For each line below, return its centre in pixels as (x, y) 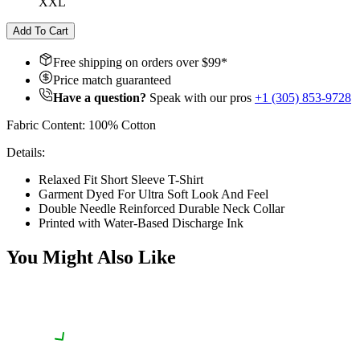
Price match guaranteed (112, 80)
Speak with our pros (199, 97)
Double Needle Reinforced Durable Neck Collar (162, 208)
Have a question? (100, 97)
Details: (26, 152)
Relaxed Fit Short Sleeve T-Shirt (121, 179)
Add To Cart (41, 31)
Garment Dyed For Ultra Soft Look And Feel (153, 194)
